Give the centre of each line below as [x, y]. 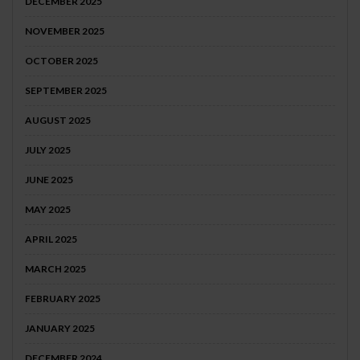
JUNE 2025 [49, 180]
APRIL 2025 [51, 239]
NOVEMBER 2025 [65, 31]
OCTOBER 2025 [61, 61]
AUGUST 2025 [58, 121]
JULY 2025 [48, 150]
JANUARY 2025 [60, 329]
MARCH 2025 [55, 269]
